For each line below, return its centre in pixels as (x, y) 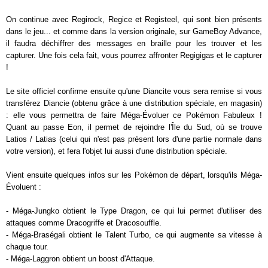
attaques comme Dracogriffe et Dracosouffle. (84, 223)
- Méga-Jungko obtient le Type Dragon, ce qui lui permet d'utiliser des (134, 211)
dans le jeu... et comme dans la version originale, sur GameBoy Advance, (134, 31)
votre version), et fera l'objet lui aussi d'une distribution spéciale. (117, 151)
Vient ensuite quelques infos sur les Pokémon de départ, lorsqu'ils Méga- (134, 175)
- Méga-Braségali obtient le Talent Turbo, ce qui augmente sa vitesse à (134, 235)
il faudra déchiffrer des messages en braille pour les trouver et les (134, 43)
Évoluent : (24, 187)
